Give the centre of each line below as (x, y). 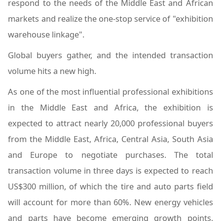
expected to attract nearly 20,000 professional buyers (110, 123)
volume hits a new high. (52, 71)
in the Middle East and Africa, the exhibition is (110, 108)
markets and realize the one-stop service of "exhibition (110, 19)
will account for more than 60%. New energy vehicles (110, 202)
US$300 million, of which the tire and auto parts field (110, 186)
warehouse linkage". (46, 35)
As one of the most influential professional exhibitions (110, 92)
